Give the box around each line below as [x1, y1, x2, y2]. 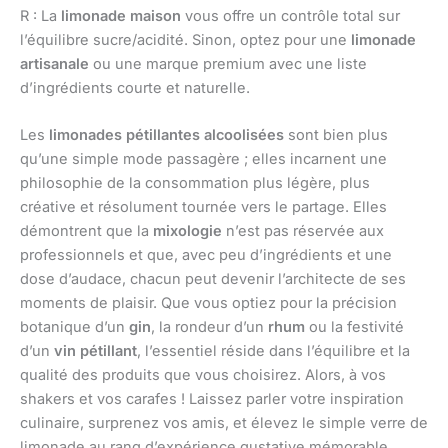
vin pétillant [54, 342, 137, 361]
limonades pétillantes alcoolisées [49, 126, 284, 145]
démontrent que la [20, 222, 153, 241]
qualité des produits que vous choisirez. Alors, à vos [20, 366, 386, 385]
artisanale [20, 54, 89, 73]
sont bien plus [284, 126, 388, 145]
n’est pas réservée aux [222, 222, 384, 241]
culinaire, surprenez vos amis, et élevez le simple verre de [20, 414, 428, 433]
